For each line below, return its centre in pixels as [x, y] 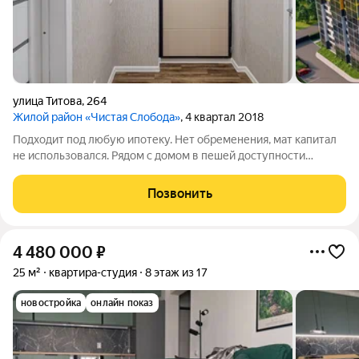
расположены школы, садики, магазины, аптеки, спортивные [171, 171]
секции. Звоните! [57, 188]
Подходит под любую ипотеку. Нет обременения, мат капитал [175, 139]
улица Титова [47, 101]
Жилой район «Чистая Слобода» [97, 117]
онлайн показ [122, 303]
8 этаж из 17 [176, 272]
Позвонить [179, 194]
